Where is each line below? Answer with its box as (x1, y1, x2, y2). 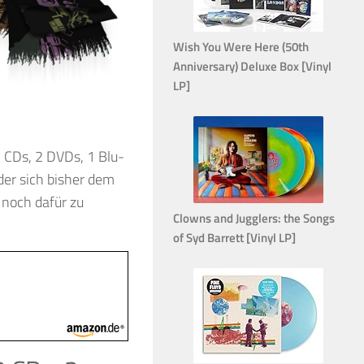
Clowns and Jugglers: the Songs (173, 208, 335, 227)
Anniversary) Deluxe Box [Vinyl (173, 56, 331, 76)
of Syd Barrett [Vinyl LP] (173, 227, 296, 247)
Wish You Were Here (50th (173, 37, 309, 56)
